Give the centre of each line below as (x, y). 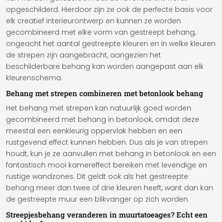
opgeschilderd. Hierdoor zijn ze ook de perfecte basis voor (109, 9)
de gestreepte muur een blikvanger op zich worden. (98, 199)
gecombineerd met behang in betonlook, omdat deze (103, 119)
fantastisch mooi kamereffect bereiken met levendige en (107, 165)
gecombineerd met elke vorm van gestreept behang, (101, 32)
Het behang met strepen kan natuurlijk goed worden (99, 108)
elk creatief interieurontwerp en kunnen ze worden (93, 21)
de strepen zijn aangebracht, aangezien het (83, 55)
